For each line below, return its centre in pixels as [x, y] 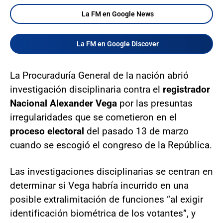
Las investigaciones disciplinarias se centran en [111, 171]
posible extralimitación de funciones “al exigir [107, 199]
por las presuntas [155, 103]
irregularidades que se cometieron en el [93, 117]
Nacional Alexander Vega [63, 103]
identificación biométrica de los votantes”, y [103, 213]
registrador [185, 89]
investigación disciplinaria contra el [85, 89]
